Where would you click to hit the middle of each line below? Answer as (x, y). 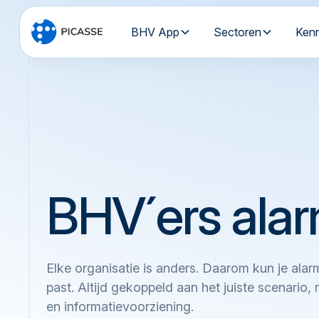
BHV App (155, 32)
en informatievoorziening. (120, 307)
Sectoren (237, 32)
